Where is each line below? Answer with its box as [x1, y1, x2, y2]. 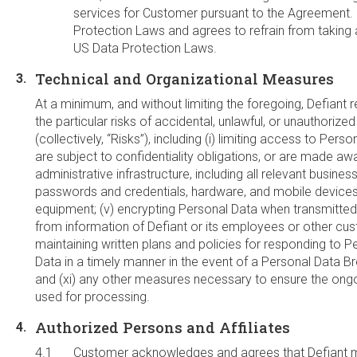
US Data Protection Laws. [73, 41, 217, 56]
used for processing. [35, 289, 150, 304]
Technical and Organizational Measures [35, 69, 334, 88]
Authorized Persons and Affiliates [35, 318, 290, 337]
